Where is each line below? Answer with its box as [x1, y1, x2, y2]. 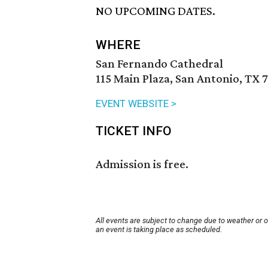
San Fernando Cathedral [96, 56, 223, 71]
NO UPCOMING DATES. [96, 4, 215, 19]
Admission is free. [96, 157, 188, 172]
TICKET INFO [96, 124, 172, 139]
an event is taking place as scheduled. [96, 225, 222, 234]
